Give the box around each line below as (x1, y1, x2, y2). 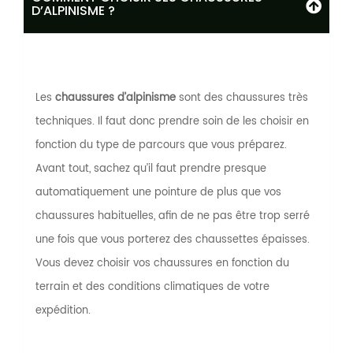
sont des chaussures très (176, 90, 308, 107)
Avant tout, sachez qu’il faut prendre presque (35, 161, 266, 178)
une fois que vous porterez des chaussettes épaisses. (35, 232, 310, 249)
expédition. (35, 303, 91, 320)
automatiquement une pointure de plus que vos (35, 184, 281, 202)
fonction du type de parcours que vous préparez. (35, 137, 287, 154)
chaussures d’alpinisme (55, 90, 176, 107)
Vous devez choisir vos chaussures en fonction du (35, 255, 289, 273)
